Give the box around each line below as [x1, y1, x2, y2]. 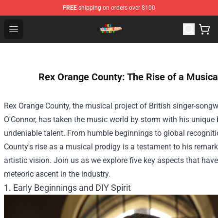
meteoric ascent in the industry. [4, 169, 110, 179]
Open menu [13, 24, 53, 33]
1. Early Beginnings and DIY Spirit [4, 182, 131, 193]
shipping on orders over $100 [77, 4, 155, 11]
